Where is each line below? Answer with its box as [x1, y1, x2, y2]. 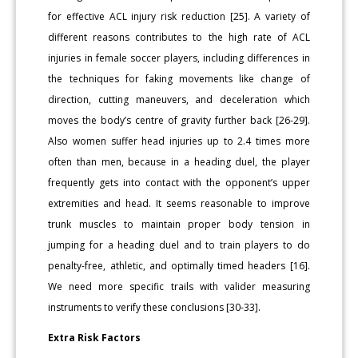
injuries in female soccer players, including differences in [48, 51, 310, 66]
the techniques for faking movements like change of [48, 72, 310, 86]
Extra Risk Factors [48, 331, 141, 345]
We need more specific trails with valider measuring [48, 280, 310, 294]
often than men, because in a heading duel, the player [48, 155, 310, 169]
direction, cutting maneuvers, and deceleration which [48, 93, 310, 107]
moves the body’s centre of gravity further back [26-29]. [48, 113, 310, 128]
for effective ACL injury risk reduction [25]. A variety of [48, 10, 310, 24]
